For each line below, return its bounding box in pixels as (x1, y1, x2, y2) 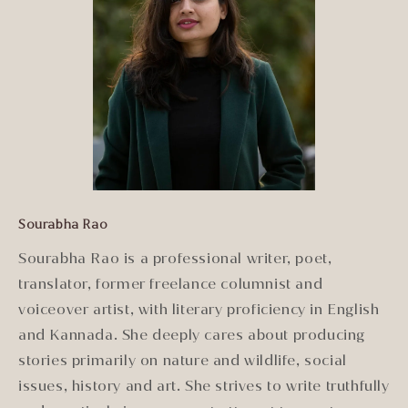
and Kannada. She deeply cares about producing (18, 324, 366, 344)
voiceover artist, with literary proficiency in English (18, 299, 380, 319)
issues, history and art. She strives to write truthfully (18, 375, 390, 395)
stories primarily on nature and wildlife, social (18, 350, 347, 370)
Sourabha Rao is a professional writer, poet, (18, 248, 332, 268)
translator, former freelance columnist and (18, 273, 323, 293)
